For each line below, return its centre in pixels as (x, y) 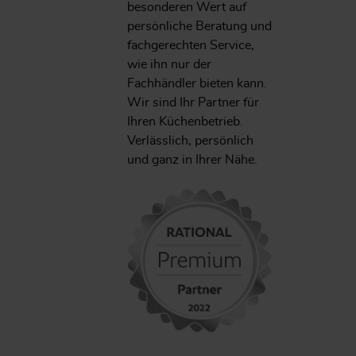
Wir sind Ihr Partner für (193, 102)
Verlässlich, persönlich (190, 140)
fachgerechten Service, (191, 45)
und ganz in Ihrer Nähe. (192, 159)
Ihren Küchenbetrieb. (185, 121)
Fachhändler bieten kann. (197, 83)
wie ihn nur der (169, 64)
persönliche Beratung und (199, 26)
